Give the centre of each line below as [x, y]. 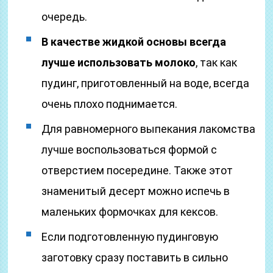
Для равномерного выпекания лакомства [149, 129]
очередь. [65, 17]
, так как [217, 62]
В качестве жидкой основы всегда [134, 42]
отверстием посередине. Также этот [137, 170]
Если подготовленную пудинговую [130, 237]
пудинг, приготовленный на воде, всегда [146, 83]
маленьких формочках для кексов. [130, 212]
